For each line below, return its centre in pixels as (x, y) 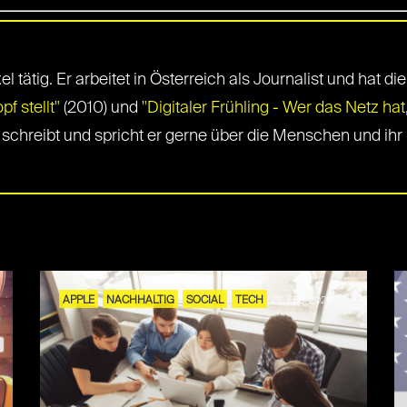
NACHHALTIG (140, 301)
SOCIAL (205, 301)
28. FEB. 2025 (302, 300)
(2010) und (101, 108)
